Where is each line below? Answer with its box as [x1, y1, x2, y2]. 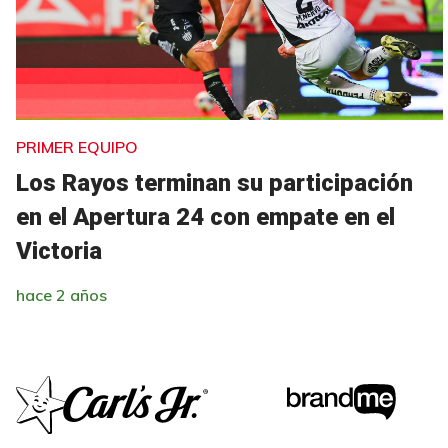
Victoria [16, 236, 102, 265]
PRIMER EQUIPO [16, 136, 138, 157]
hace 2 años [16, 284, 107, 305]
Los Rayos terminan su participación [16, 168, 413, 197]
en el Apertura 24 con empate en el [16, 202, 395, 231]
